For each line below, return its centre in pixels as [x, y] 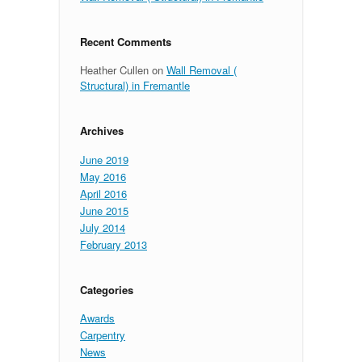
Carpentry [103, 335]
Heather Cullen [114, 70]
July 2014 [103, 227]
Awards [97, 318]
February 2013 [114, 244]
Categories [107, 289]
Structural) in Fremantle [135, 85]
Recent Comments [126, 41]
